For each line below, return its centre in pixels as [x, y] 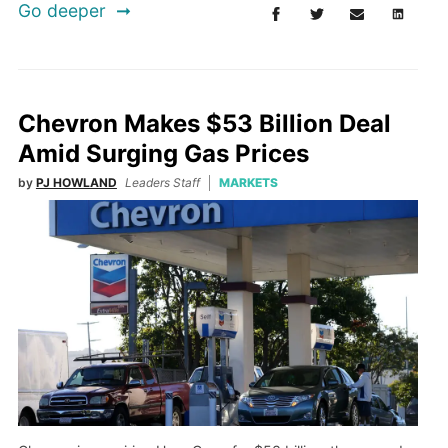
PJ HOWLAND [76, 183]
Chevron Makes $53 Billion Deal [204, 124]
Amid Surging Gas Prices [163, 154]
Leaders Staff [162, 183]
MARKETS [248, 183]
